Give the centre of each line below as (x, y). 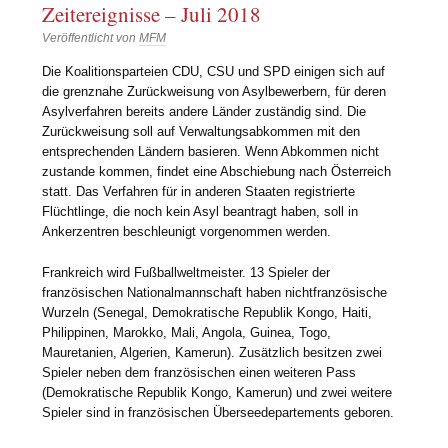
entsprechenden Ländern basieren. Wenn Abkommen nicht (211, 151)
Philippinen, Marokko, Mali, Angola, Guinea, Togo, (187, 332)
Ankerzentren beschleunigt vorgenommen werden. (187, 231)
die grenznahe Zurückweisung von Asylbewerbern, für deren (214, 91)
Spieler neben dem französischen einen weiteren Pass (199, 372)
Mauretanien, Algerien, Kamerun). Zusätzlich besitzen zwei (212, 352)
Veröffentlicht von (91, 38)
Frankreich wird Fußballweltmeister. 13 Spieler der (186, 272)
